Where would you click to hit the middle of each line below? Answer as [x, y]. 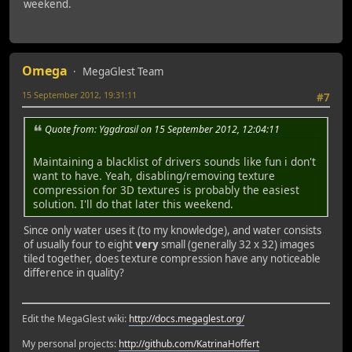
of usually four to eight [79, 245]
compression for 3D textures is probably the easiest [166, 190]
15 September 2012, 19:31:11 [79, 95]
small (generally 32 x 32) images [236, 245]
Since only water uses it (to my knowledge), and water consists [172, 231]
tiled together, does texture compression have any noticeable [172, 259]
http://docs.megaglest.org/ [187, 319]
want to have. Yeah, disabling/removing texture [154, 176]
